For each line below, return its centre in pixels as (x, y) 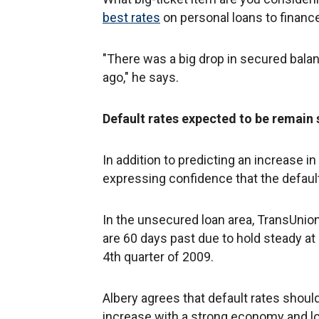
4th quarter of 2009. (158, 256)
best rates (131, 17)
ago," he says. (141, 77)
